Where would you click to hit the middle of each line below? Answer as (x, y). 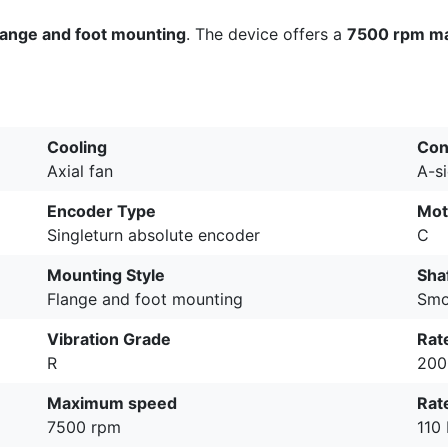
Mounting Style (106, 275)
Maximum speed (112, 403)
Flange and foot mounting (145, 299)
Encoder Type (101, 211)
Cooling (77, 147)
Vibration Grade (109, 339)
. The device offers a (266, 34)
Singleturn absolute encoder (153, 235)
